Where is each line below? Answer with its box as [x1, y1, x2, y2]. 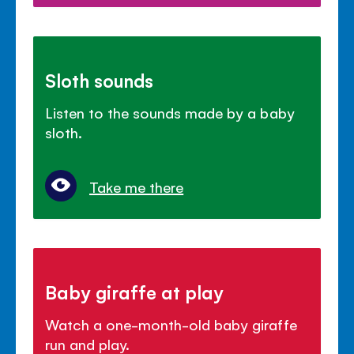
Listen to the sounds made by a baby [45, 102, 295, 122]
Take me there [89, 176, 184, 196]
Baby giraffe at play [45, 279, 224, 303]
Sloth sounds [45, 67, 154, 92]
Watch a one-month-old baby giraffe [45, 314, 297, 333]
